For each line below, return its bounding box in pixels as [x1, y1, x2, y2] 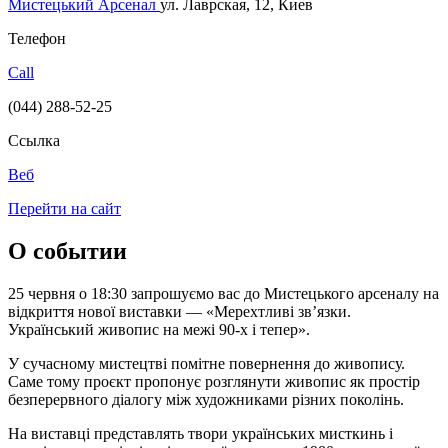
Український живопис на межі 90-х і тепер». [8, 320, 310, 338]
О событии [8, 237, 127, 264]
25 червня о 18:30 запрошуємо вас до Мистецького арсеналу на [8, 284, 439, 302]
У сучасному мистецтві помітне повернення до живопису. [8, 354, 405, 372]
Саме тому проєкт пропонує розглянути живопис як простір [8, 372, 420, 390]
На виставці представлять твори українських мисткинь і [8, 424, 393, 442]
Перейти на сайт [8, 199, 121, 217]
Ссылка [8, 131, 60, 149]
